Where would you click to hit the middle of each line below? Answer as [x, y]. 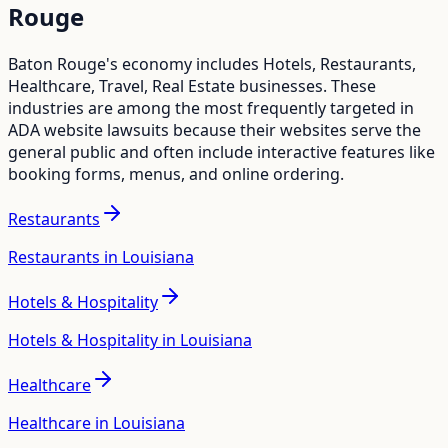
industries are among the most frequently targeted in [211, 107]
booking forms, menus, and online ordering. [176, 173]
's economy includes [184, 63]
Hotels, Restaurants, [339, 63]
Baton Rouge [57, 63]
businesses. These [305, 85]
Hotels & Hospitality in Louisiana [130, 339]
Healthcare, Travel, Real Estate [121, 85]
